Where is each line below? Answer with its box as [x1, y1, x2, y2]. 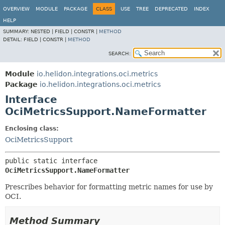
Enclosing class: [5, 125, 59, 132]
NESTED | [31, 29, 55, 34]
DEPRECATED [155, 6, 188, 12]
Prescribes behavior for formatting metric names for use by [5, 183, 213, 191]
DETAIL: [3, 37, 24, 42]
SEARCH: [108, 51, 131, 56]
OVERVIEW [3, 6, 30, 12]
